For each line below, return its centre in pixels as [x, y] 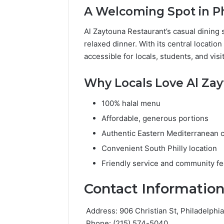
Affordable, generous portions [155, 118]
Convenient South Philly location [159, 148]
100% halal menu [131, 103]
